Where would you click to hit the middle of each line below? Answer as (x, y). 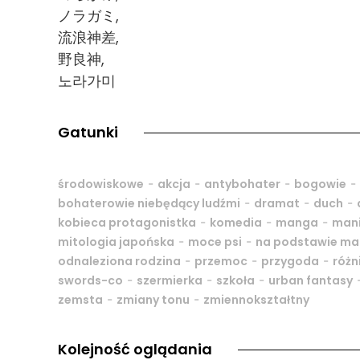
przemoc (221, 262)
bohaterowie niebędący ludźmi (149, 204)
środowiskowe (101, 184)
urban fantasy (311, 281)
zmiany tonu (153, 300)
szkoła (235, 281)
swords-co (90, 281)
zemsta (80, 300)
